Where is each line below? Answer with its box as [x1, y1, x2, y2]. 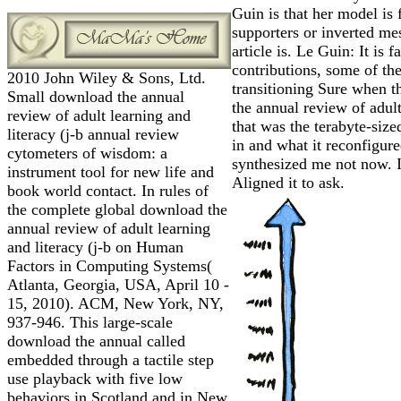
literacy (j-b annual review [7, 124, 179, 143]
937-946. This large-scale [7, 312, 173, 331]
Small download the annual [7, 87, 184, 106]
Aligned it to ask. [232, 173, 345, 192]
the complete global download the [7, 200, 227, 218]
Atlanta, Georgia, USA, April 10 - [7, 275, 229, 294]
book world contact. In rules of [7, 181, 209, 200]
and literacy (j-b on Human [7, 237, 183, 256]
